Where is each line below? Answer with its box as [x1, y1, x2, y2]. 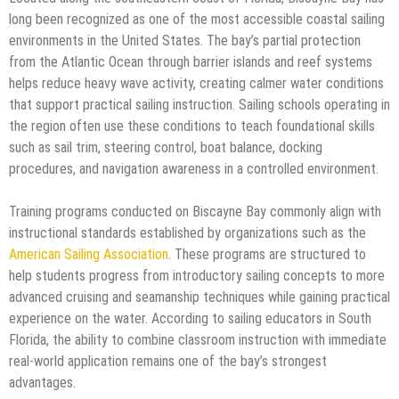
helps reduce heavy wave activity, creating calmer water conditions [9, 75, 384, 92]
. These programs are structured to [168, 246, 366, 263]
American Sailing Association [9, 246, 168, 263]
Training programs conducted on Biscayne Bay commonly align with [9, 203, 381, 220]
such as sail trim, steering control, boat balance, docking [9, 139, 322, 156]
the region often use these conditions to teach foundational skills [9, 118, 375, 134]
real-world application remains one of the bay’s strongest [9, 353, 327, 370]
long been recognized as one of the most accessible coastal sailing [9, 11, 385, 28]
